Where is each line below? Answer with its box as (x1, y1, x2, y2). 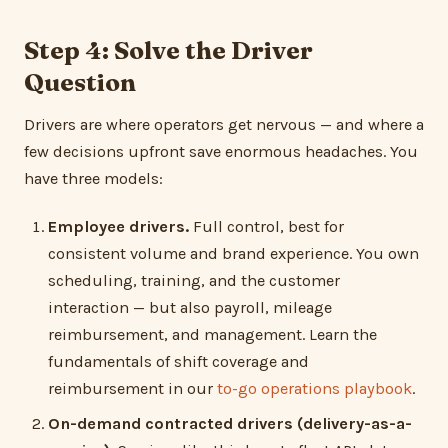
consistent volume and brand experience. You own (48, 243, 419, 263)
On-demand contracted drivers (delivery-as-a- (48, 413, 412, 433)
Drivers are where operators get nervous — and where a (24, 114, 424, 134)
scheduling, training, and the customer (48, 270, 340, 290)
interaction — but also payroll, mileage (48, 297, 332, 317)
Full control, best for (189, 216, 344, 236)
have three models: (24, 168, 163, 188)
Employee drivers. (48, 216, 189, 236)
